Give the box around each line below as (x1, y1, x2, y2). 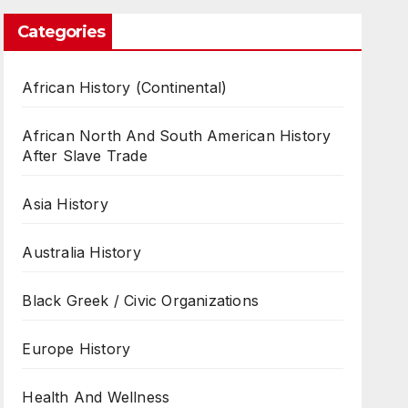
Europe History (22, 340, 131, 358)
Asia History (22, 195, 108, 213)
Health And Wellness (22, 388, 170, 406)
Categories (17, 22, 106, 42)
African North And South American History (22, 127, 331, 145)
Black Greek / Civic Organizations (22, 291, 259, 310)
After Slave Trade (22, 147, 148, 165)
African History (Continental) (22, 78, 228, 97)
